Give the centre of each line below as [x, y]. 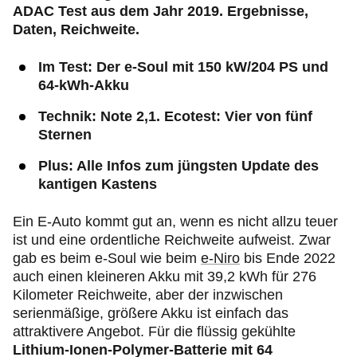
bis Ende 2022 [288, 258]
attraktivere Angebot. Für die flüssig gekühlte [154, 331]
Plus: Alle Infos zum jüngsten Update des [178, 166]
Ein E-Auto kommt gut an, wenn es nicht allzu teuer [175, 222]
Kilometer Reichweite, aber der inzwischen [148, 295]
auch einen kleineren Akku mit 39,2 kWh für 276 [165, 277]
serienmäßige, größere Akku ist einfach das [151, 313]
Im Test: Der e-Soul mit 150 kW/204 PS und [183, 67]
